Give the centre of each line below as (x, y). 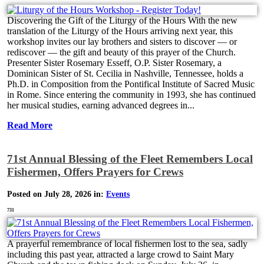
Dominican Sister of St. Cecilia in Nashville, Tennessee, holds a (125, 74)
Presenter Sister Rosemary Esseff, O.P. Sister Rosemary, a (114, 63)
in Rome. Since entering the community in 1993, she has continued (131, 95)
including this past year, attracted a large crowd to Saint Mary (121, 255)
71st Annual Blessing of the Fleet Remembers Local (130, 159)
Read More (30, 126)
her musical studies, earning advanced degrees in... (101, 105)
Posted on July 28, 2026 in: (57, 194)
